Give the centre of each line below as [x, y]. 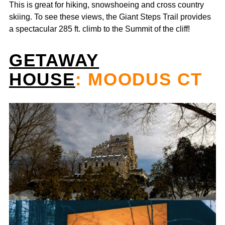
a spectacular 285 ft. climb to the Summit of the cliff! [99, 28]
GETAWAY [54, 60]
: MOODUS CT [142, 79]
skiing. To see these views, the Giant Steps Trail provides [110, 16]
